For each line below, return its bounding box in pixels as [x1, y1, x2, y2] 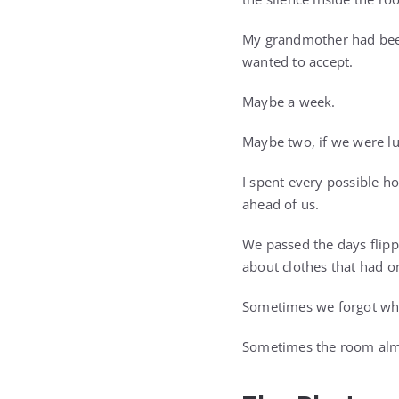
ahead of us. [242, 195, 320, 213]
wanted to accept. [242, 53, 354, 70]
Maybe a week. [242, 93, 336, 110]
